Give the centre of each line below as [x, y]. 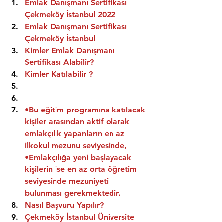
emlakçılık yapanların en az [76, 134]
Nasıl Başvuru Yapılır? [64, 205]
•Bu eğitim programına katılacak [86, 110]
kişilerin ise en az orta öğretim [82, 169]
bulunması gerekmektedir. [73, 193]
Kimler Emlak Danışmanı [71, 51]
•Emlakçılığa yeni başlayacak [79, 158]
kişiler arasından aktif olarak [78, 122]
